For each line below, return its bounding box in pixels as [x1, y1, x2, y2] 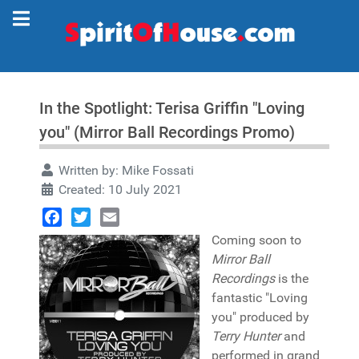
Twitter [71, 228, 111, 244]
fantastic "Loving [212, 290, 308, 305]
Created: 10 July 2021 [58, 182, 182, 197]
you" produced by [212, 309, 309, 325]
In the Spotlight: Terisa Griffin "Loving [39, 99, 305, 118]
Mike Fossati [122, 163, 194, 178]
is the [275, 271, 309, 286]
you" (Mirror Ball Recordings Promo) [39, 123, 295, 142]
